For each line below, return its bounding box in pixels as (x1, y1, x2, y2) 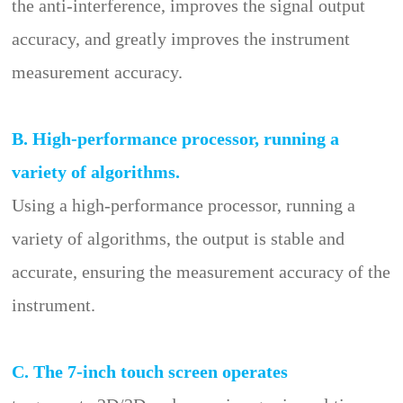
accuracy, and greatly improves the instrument (12, 28, 351, 49)
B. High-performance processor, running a (12, 128, 340, 148)
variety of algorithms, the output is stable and (12, 228, 345, 248)
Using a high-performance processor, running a (12, 194, 356, 215)
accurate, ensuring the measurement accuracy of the (12, 261, 391, 282)
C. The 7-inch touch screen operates (12, 361, 289, 381)
